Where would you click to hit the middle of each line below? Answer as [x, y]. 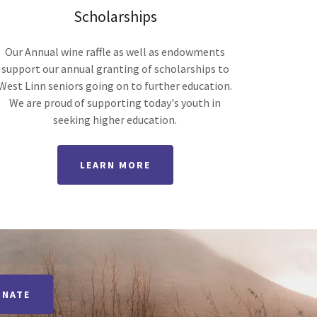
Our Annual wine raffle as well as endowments [115, 51]
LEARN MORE [115, 165]
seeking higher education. [115, 119]
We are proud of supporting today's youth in [115, 102]
